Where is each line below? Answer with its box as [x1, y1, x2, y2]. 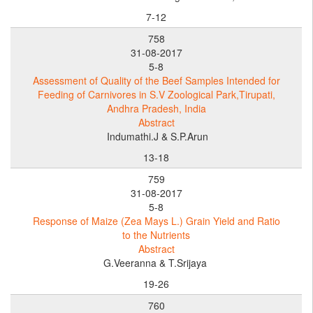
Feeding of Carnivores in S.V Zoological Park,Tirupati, [37, 87, 275, 101]
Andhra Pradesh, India [106, 101, 206, 115]
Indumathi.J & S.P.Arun [101, 129, 211, 143]
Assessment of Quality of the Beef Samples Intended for [32, 73, 280, 87]
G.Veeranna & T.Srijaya [103, 255, 210, 270]
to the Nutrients [122, 227, 190, 242]
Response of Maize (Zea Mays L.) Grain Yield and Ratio [32, 213, 280, 228]
